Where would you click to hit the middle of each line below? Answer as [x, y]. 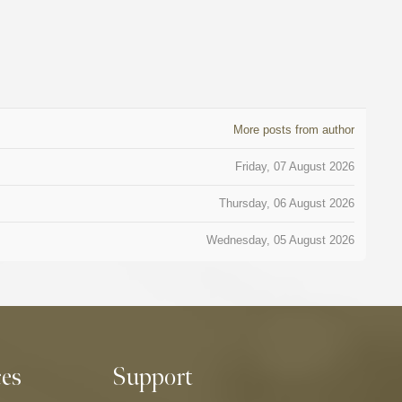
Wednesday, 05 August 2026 [280, 240]
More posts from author [293, 129]
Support [153, 378]
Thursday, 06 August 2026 [286, 203]
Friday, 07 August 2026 [294, 166]
